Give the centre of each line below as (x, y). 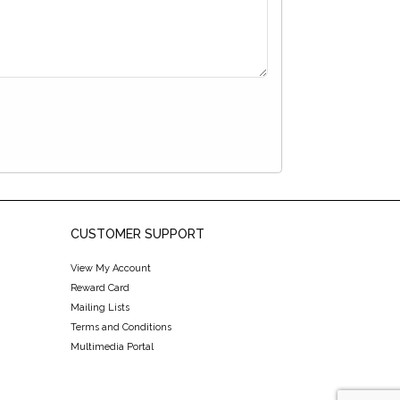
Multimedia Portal (112, 347)
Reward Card (100, 288)
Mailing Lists (100, 308)
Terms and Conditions (121, 328)
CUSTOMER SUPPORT (137, 234)
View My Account (110, 269)
